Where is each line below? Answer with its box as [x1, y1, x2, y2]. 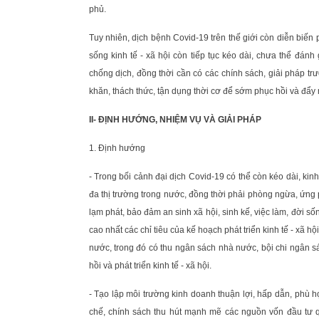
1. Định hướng [88, 142, 145, 153]
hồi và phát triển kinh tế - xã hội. [88, 260, 211, 271]
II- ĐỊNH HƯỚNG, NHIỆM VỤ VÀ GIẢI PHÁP [88, 114, 261, 125]
